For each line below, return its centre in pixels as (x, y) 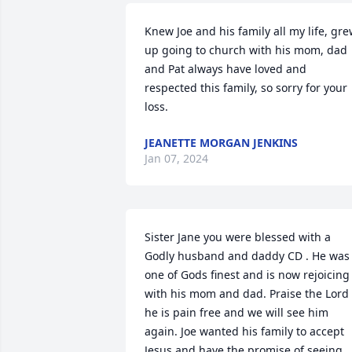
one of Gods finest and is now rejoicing (247, 275)
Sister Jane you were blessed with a (238, 237)
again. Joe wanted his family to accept (244, 331)
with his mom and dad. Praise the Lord (247, 293)
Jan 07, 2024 (176, 158)
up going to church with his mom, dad (246, 50)
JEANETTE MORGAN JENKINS (221, 143)
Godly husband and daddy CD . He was (247, 256)
